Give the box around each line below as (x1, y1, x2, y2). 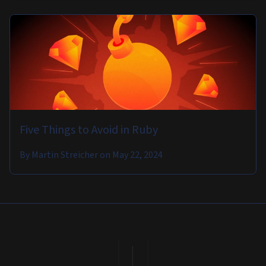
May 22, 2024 (112, 148, 163, 161)
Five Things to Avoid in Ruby (20, 122, 158, 138)
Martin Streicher (31, 148, 98, 161)
